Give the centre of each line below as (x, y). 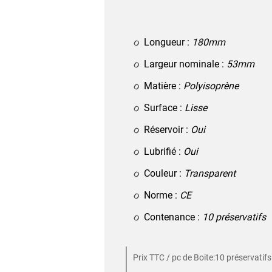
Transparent (209, 173)
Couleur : (164, 173)
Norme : (161, 195)
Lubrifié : (163, 151)
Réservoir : (167, 129)
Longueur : (168, 42)
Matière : (163, 86)
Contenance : (173, 217)
